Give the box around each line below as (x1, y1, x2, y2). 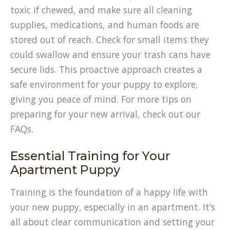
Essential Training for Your (10, 148, 170, 163)
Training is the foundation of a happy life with (10, 186, 208, 198)
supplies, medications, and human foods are (10, 18, 199, 31)
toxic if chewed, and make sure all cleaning (10, 4, 192, 16)
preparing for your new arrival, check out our (10, 108, 200, 120)
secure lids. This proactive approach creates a (10, 63, 202, 75)
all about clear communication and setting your (10, 216, 215, 228)
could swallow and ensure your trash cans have (10, 48, 210, 61)
